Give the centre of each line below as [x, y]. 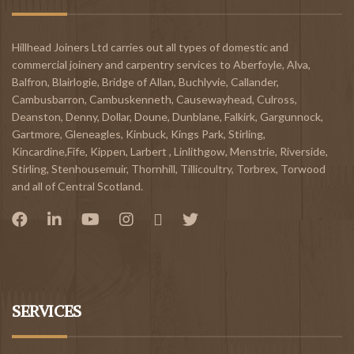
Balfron [30, 81]
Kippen [108, 151]
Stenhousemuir [89, 168]
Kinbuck [146, 134]
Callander [254, 81]
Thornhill [153, 168]
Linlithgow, [201, 151]
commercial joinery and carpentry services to [122, 64]
